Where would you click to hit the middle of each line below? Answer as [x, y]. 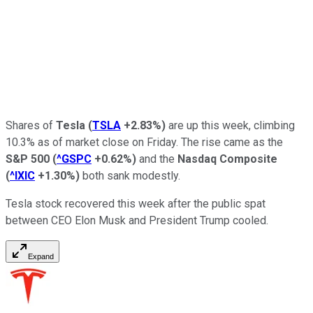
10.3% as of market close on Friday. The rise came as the [144, 142]
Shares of [31, 125]
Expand [41, 256]
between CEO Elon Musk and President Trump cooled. [137, 220]
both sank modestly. [130, 175]
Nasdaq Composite [227, 159]
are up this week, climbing [230, 125]
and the [157, 159]
